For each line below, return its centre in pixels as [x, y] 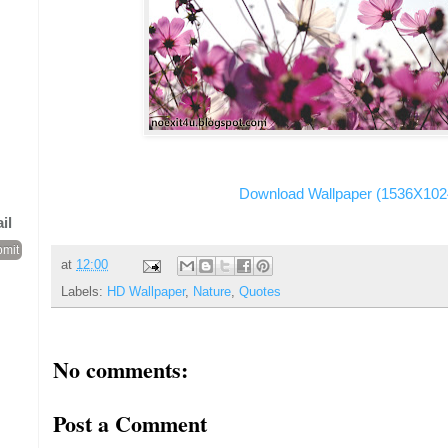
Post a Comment [130, 424]
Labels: [84, 292]
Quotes [260, 292]
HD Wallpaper [146, 292]
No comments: [120, 370]
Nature [212, 292]
